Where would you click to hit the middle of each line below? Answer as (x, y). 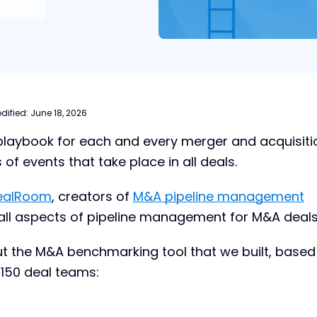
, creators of (92, 196)
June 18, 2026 (59, 113)
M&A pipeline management (219, 196)
